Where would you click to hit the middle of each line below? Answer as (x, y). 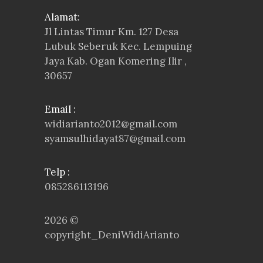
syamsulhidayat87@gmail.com (115, 139)
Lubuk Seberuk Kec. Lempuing (118, 47)
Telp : (57, 172)
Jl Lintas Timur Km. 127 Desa (112, 32)
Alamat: (62, 17)
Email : (60, 109)
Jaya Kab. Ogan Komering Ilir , (116, 61)
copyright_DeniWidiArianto (112, 235)
